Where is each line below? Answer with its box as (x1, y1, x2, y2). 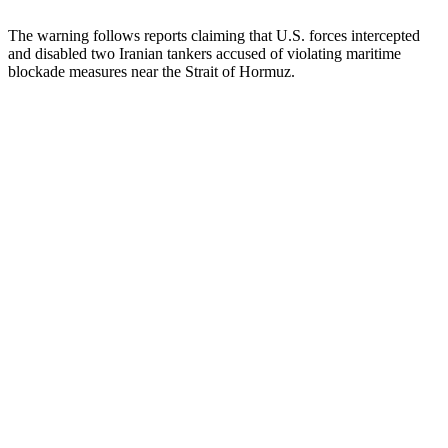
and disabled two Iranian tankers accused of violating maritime (8, 44, 401, 62)
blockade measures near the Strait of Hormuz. (8, 62, 295, 80)
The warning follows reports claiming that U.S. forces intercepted (8, 26, 420, 44)
